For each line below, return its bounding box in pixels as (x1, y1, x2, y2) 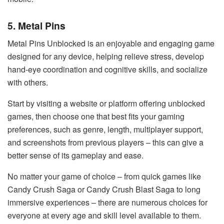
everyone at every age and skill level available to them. (7, 209, 201, 221)
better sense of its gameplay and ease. (7, 149, 143, 161)
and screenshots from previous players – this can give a (7, 136, 203, 148)
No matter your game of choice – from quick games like (7, 170, 201, 182)
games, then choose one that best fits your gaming (7, 110, 184, 122)
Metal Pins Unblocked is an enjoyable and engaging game (7, 37, 214, 49)
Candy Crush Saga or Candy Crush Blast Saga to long (7, 183, 200, 195)
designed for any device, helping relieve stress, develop (7, 50, 204, 62)
